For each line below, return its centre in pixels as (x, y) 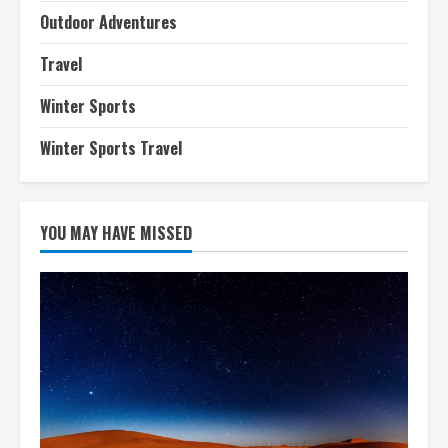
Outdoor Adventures (108, 22)
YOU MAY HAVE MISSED (116, 233)
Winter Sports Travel (111, 148)
